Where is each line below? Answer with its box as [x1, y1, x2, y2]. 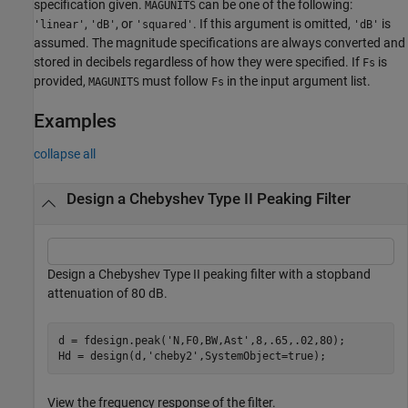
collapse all [34, 147, 96, 161]
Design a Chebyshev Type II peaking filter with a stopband [47, 267, 371, 282]
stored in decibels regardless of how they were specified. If [34, 54, 362, 69]
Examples [34, 109, 117, 132]
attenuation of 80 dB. [47, 286, 168, 301]
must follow [139, 73, 211, 88]
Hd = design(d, [57, 349, 148, 362]
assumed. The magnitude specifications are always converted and [34, 35, 405, 50]
